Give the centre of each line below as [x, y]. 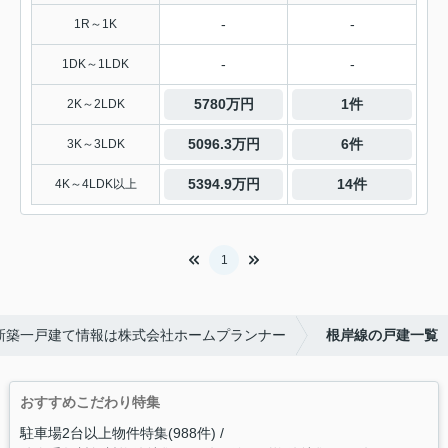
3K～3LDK [95, 144]
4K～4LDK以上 [95, 184]
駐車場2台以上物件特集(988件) [117, 433]
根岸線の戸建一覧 [382, 335]
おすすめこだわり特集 [89, 402]
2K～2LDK [95, 104]
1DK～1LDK [95, 64]
